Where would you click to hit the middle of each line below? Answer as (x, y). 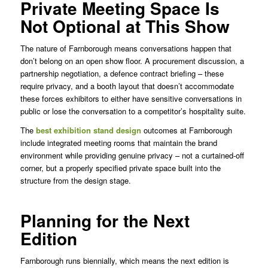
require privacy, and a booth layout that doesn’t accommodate (127, 86)
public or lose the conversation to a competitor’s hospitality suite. (133, 111)
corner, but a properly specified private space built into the (120, 167)
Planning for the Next (105, 220)
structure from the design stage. (75, 180)
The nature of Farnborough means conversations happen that (126, 48)
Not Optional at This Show (125, 26)
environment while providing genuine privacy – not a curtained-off (132, 155)
